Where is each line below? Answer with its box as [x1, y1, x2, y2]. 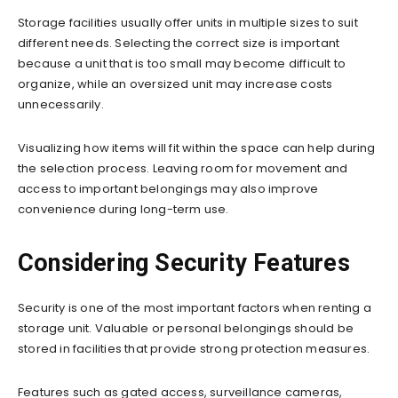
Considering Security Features [18, 248, 350, 277]
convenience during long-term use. [18, 200, 229, 218]
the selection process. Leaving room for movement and [18, 159, 348, 177]
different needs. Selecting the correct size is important [18, 34, 340, 52]
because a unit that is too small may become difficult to [18, 54, 346, 72]
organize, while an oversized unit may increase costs [18, 75, 333, 92]
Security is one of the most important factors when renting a [18, 298, 372, 316]
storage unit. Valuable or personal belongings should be [18, 319, 354, 337]
